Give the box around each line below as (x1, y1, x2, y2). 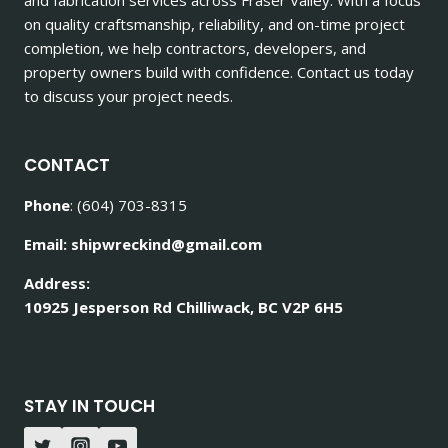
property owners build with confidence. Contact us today (24, 61, 414, 82)
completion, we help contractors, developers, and (24, 37, 366, 58)
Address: (24, 272, 90, 293)
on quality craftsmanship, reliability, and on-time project (24, 13, 405, 34)
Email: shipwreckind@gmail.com (24, 233, 262, 254)
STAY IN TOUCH (24, 393, 155, 418)
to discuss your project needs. (24, 85, 233, 106)
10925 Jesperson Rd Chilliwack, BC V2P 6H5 (24, 296, 343, 317)
